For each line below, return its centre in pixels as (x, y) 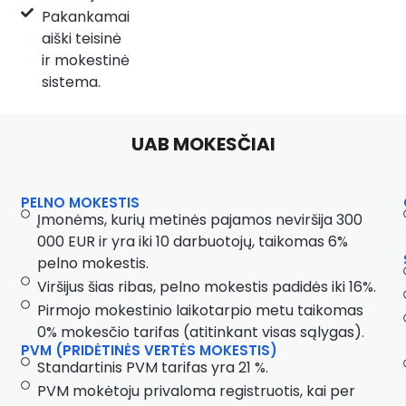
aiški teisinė (81, 38)
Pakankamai (85, 16)
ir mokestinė (85, 60)
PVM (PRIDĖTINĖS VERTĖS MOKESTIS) (150, 351)
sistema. (71, 82)
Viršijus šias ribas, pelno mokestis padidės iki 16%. (206, 287)
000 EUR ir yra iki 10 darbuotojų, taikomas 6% (192, 242)
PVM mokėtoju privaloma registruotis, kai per (196, 391)
